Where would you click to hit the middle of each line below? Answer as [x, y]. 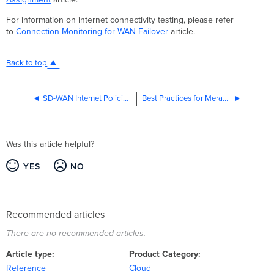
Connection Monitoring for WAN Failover [91, 32]
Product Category [164, 254]
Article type [29, 254]
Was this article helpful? [50, 144]
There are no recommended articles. [76, 233]
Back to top [27, 63]
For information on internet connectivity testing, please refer [120, 20]
